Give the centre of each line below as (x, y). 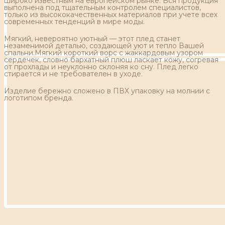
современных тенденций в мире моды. (74, 21)
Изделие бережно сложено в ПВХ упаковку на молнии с (107, 91)
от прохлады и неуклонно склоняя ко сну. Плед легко (101, 67)
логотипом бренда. (39, 98)
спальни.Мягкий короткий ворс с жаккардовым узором (103, 52)
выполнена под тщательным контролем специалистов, (102, 7)
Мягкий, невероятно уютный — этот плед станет (92, 38)
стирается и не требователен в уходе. (73, 74)
